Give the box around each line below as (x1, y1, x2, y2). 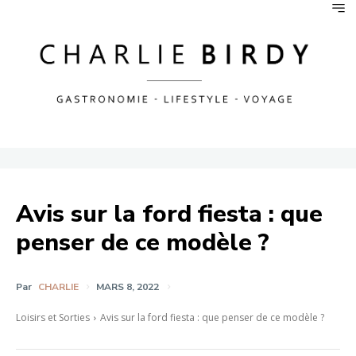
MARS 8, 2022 (96, 280, 159, 293)
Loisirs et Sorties (16, 310, 90, 324)
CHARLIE (38, 280, 79, 293)
